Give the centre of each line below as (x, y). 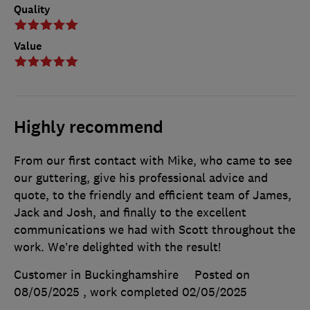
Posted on (222, 274)
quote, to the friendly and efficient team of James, (153, 195)
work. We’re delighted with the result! (117, 247)
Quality (32, 9)
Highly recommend (89, 127)
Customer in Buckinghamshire (96, 274)
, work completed (133, 292)
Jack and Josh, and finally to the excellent (130, 212)
